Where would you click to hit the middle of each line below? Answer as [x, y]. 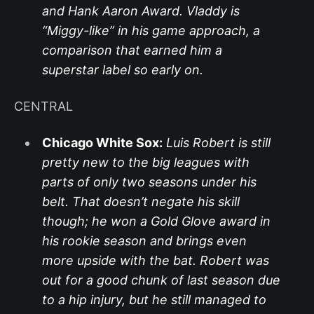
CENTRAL [43, 106]
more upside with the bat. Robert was [155, 260]
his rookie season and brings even [144, 240]
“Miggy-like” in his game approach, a [151, 30]
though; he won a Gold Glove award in [156, 221]
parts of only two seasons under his [149, 182]
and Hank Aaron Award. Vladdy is [141, 11]
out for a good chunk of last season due [161, 280]
